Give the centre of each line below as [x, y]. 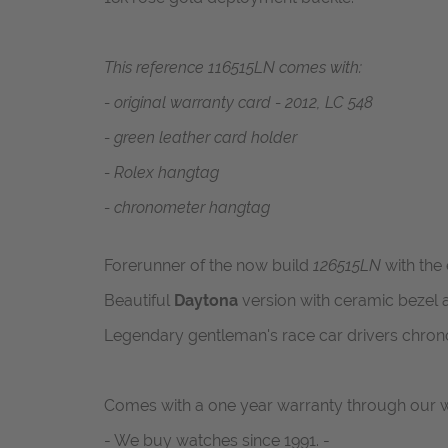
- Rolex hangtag [161, 173]
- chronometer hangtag [187, 208]
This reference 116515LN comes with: [233, 68]
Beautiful [139, 301]
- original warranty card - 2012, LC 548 [238, 103]
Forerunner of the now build [208, 266]
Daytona [206, 301]
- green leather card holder [200, 138]
